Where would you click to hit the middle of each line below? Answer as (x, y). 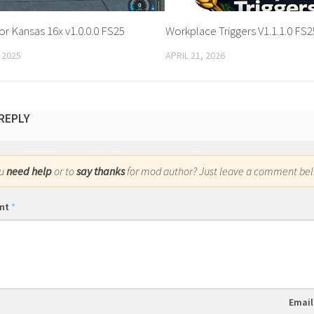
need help (29, 171)
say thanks (101, 171)
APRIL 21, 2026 (196, 55)
